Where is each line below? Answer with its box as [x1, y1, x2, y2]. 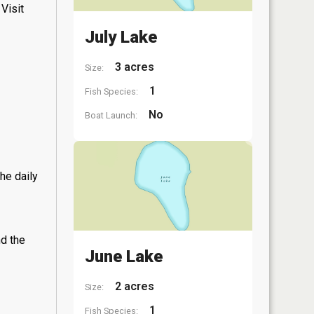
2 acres [112, 279, 154, 293]
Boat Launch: [85, 110, 137, 121]
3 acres [112, 60, 154, 74]
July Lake [85, 27, 157, 47]
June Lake [85, 246, 163, 266]
